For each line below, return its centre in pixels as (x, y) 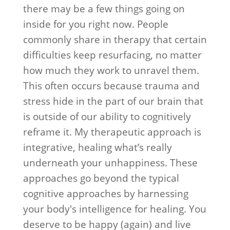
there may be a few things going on (104, 9)
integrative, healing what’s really (97, 147)
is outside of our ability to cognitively (107, 117)
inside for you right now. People (95, 24)
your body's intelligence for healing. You (114, 209)
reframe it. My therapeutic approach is (112, 132)
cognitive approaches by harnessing (106, 194)
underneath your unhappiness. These (110, 163)
